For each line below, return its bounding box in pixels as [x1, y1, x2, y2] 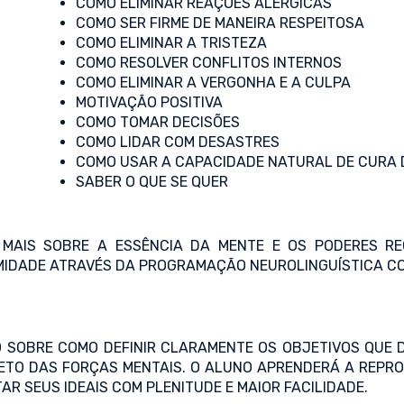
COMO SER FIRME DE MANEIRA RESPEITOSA [76, 14, 364, 32]
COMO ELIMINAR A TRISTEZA [76, 34, 267, 51]
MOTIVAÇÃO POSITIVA [76, 94, 223, 111]
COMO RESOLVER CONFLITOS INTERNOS [76, 54, 342, 71]
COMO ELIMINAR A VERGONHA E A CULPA [76, 74, 351, 91]
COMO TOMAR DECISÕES [76, 114, 240, 131]
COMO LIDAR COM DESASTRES [76, 133, 280, 151]
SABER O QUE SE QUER [76, 173, 228, 190]
